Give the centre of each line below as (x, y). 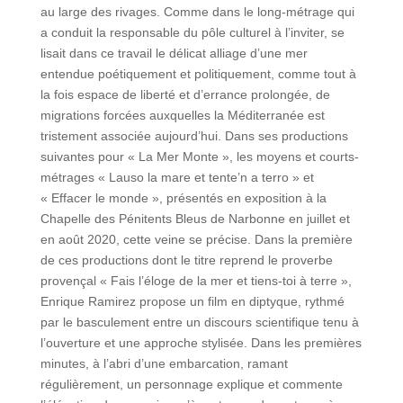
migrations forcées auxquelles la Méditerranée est (182, 116)
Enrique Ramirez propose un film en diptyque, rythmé (192, 302)
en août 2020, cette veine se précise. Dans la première (196, 240)
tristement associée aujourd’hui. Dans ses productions (194, 136)
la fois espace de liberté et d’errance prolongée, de (185, 95)
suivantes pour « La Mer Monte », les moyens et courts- (199, 157)
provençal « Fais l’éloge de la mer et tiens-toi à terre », (196, 281)
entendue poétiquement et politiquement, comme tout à (198, 74)
